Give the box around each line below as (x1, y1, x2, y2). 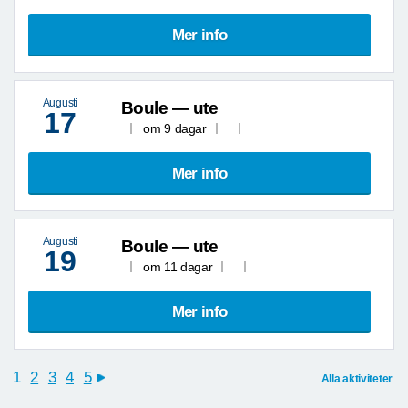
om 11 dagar (143, 260, 213, 275)
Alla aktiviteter (321, 373, 393, 385)
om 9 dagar (143, 122, 207, 137)
